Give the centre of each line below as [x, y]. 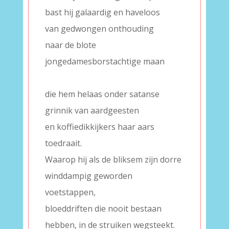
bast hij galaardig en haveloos [102, 12]
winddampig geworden [88, 176]
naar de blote [70, 45]
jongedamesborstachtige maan [105, 61]
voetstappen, [70, 192]
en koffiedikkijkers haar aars [99, 127]
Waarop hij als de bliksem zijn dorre [113, 159]
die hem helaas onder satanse [102, 94]
